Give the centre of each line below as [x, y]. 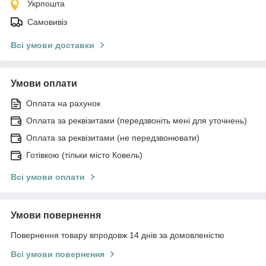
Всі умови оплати [48, 177]
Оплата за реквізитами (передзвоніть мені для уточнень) [137, 120]
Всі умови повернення [58, 254]
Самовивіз [47, 22]
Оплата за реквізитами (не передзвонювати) [113, 137]
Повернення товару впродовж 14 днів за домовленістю [118, 235]
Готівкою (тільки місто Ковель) [84, 155]
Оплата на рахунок [63, 103]
